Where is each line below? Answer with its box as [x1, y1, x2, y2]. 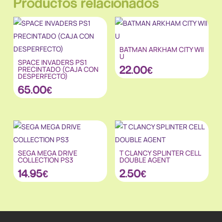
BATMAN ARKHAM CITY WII [119, 44, 204, 54]
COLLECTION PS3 [18, 155, 74, 165]
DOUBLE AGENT [119, 155, 170, 165]
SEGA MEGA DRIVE [18, 148, 78, 158]
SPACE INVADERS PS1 [18, 57, 88, 67]
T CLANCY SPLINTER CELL [119, 148, 201, 158]
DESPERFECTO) [18, 71, 68, 81]
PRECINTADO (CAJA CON [18, 64, 99, 74]
